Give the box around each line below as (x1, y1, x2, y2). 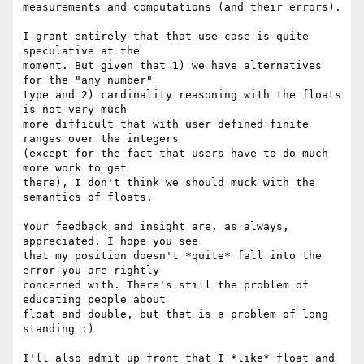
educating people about (23, 293, 179, 306)
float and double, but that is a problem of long (23, 308, 328, 321)
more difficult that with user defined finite (23, 118, 309, 131)
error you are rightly (23, 264, 172, 277)
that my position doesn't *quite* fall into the (23, 249, 322, 262)
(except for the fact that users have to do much (23, 147, 328, 160)
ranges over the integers (23, 132, 192, 145)
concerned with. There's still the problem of (23, 279, 309, 292)
